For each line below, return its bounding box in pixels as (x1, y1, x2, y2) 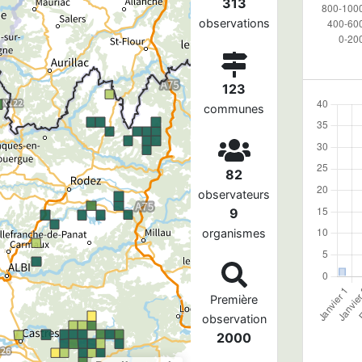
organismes (202, 225, 267, 240)
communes (204, 101, 265, 116)
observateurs (198, 187, 271, 201)
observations (198, 15, 270, 30)
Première (210, 292, 259, 306)
